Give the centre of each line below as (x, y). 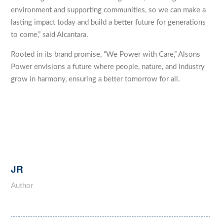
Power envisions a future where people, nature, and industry (108, 67)
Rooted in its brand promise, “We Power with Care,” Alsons (106, 54)
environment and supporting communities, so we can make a (109, 10)
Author (22, 185)
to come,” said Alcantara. (50, 35)
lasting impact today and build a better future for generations (109, 22)
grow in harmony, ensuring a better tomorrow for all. (96, 79)
